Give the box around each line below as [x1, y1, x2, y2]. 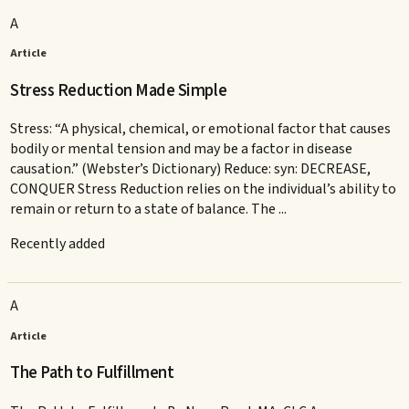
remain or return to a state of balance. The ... [10, 199, 288, 220]
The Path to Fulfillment [10, 361, 174, 385]
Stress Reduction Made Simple [10, 78, 227, 102]
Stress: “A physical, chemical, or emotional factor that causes [10, 119, 392, 140]
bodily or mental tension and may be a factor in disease [10, 139, 353, 160]
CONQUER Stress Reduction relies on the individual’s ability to [10, 179, 397, 200]
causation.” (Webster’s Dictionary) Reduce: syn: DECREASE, [10, 159, 372, 180]
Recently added [10, 234, 106, 255]
